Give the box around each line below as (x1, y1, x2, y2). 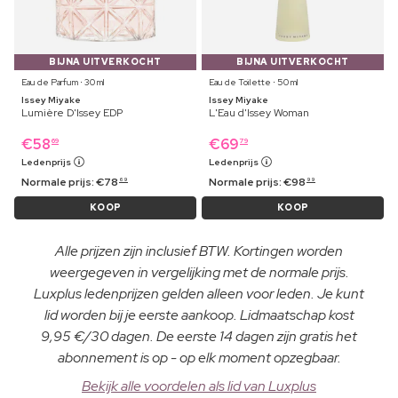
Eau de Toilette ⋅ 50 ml (209, 76, 298, 88)
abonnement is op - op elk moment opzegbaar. (57, 347, 341, 367)
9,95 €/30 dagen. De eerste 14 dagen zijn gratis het (41, 326, 357, 346)
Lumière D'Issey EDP (21, 105, 123, 120)
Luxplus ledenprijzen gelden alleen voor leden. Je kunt (34, 283, 364, 303)
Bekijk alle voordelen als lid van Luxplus (82, 376, 316, 395)
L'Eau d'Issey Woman (209, 105, 309, 120)
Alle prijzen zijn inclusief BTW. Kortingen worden (55, 241, 343, 260)
